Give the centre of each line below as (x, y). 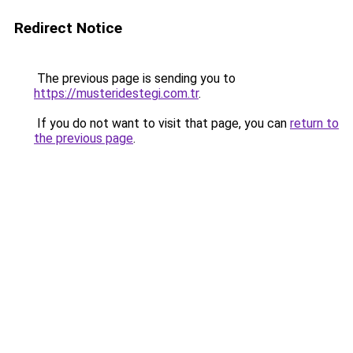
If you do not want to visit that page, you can (162, 123)
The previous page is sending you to (135, 78)
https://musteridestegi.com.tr (116, 93)
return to (314, 123)
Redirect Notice (68, 28)
